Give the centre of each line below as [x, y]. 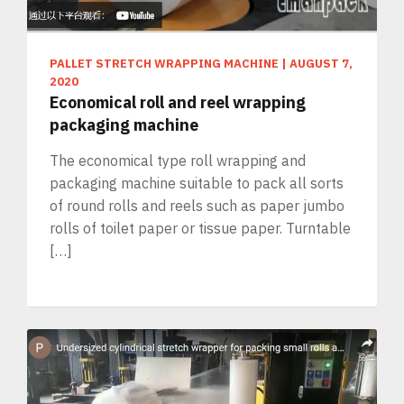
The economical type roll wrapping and [178, 161]
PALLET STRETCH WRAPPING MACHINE [164, 64]
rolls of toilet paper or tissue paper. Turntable [200, 229]
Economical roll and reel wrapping [178, 103]
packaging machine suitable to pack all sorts [197, 184]
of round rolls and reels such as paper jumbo [197, 206]
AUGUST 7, [321, 64]
